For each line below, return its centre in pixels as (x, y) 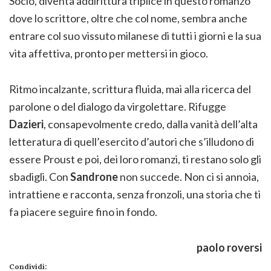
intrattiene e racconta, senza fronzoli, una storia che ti (135, 194)
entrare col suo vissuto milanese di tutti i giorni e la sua (135, 36)
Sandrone (93, 177)
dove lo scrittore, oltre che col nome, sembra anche (128, 18)
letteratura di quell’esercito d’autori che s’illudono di (132, 142)
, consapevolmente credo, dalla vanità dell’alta (151, 124)
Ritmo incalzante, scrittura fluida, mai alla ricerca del (130, 89)
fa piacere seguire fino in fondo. (83, 212)
